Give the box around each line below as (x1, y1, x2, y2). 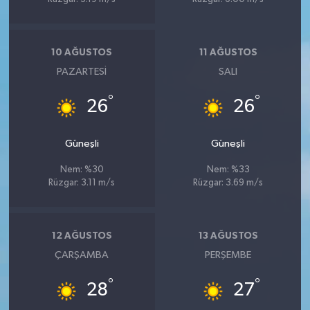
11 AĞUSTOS (199, 48, 257, 57)
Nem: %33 (206, 165, 250, 174)
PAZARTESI (57, 66, 107, 77)
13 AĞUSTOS (198, 231, 258, 241)
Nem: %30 (60, 165, 104, 174)
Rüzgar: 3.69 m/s (193, 178, 264, 188)
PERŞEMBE (205, 249, 252, 260)
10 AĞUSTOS (51, 48, 113, 57)
